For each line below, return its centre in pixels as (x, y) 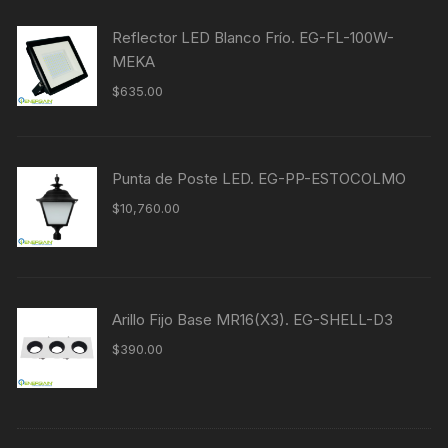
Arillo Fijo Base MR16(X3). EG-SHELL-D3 (253, 320)
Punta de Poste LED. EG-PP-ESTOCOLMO (259, 179)
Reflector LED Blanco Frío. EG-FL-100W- (253, 38)
